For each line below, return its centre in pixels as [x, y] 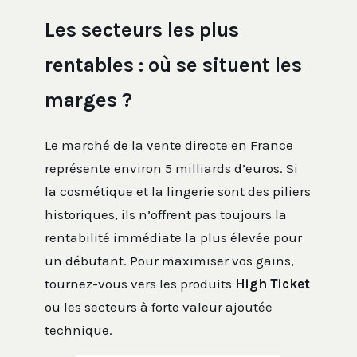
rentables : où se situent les [173, 65]
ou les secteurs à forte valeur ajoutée [159, 307]
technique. [78, 330]
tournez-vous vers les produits [140, 284]
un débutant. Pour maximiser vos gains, [169, 261]
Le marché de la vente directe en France [169, 145]
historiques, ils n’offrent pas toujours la [166, 215]
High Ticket [273, 284]
